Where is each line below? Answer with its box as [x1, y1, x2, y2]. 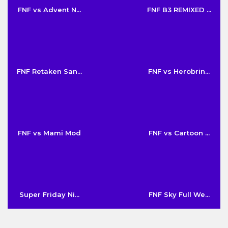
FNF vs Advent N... [17, 5, 81, 14]
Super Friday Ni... [19, 190, 79, 198]
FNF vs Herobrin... [148, 67, 210, 75]
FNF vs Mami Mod [17, 128, 81, 137]
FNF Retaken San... [16, 67, 82, 75]
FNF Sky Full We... [148, 190, 210, 198]
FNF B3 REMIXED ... [147, 5, 211, 14]
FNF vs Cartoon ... [148, 128, 210, 137]
